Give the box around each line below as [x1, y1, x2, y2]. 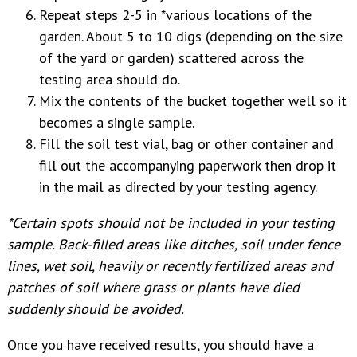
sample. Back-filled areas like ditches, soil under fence [7, 234, 340, 253]
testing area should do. [39, 69, 180, 88]
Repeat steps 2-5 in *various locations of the [39, 5, 312, 24]
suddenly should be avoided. [7, 299, 184, 318]
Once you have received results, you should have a [7, 335, 314, 354]
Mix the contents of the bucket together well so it [39, 91, 347, 110]
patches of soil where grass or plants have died [7, 277, 300, 296]
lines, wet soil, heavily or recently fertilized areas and [7, 256, 333, 275]
